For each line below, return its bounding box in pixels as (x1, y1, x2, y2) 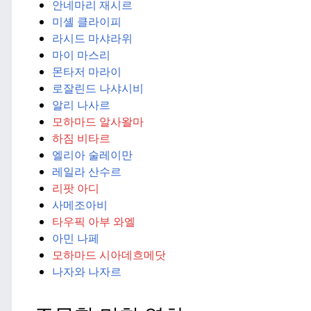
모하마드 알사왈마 (51, 113, 144, 129)
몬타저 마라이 (51, 63, 121, 79)
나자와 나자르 (51, 263, 121, 279)
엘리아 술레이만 (51, 146, 133, 162)
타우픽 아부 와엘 (51, 213, 135, 229)
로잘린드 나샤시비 (51, 80, 144, 96)
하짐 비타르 (51, 130, 110, 146)
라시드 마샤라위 (51, 30, 133, 46)
